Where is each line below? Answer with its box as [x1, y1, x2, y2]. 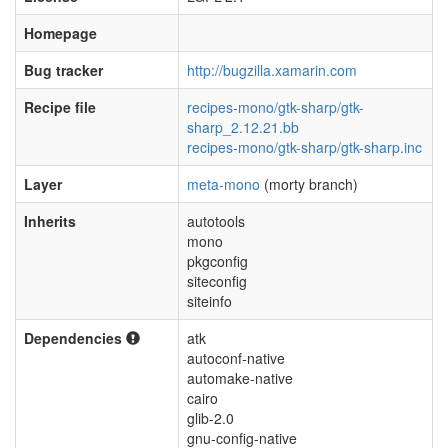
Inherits [24, 211, 76, 231]
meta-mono [187, 174, 260, 194]
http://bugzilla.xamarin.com [187, 60, 357, 80]
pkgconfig [187, 251, 248, 271]
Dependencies [24, 328, 126, 348]
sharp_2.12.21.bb [187, 117, 299, 137]
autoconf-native [187, 348, 285, 368]
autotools [187, 211, 245, 231]
